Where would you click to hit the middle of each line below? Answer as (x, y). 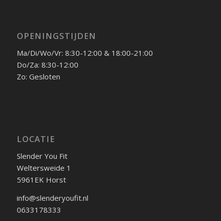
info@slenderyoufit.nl (52, 198)
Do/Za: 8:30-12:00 (47, 64)
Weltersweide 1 (44, 168)
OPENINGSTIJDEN (56, 36)
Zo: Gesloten (38, 76)
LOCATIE (36, 139)
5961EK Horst (41, 180)
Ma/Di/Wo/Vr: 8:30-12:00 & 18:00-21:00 (85, 53)
